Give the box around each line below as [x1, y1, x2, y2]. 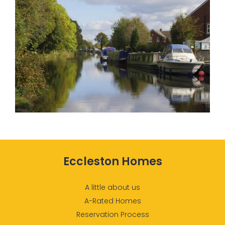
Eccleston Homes [63, 153, 162, 169]
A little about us [85, 182, 140, 193]
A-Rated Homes [84, 196, 141, 206]
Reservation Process [76, 209, 149, 220]
